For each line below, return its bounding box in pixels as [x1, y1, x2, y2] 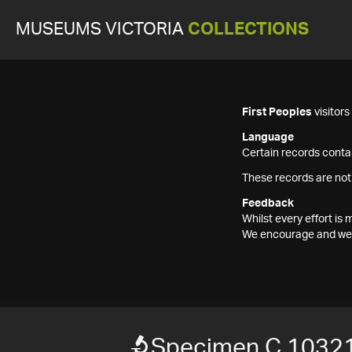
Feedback [242, 198, 294, 209]
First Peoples [242, 107, 312, 118]
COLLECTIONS [188, 21, 309, 38]
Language [242, 132, 294, 143]
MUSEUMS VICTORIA [16, 21, 188, 38]
